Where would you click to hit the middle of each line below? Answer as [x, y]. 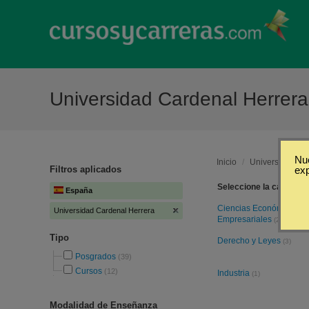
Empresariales [246, 219]
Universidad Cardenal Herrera [104, 210]
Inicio [227, 162]
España [79, 190]
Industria [235, 273]
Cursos [89, 271]
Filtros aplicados [86, 169]
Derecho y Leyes [250, 241]
